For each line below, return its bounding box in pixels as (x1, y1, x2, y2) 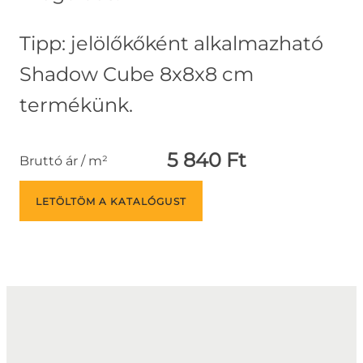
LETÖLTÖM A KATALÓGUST (36, 195, 186, 208)
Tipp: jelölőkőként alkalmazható (19, 32, 323, 56)
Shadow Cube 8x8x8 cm (19, 62, 254, 87)
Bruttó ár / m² (19, 152, 108, 169)
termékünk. (19, 93, 133, 117)
